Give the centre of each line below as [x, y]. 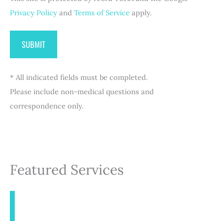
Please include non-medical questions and [82, 92]
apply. [141, 13]
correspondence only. [47, 106]
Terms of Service [102, 13]
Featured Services [67, 169]
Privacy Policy [34, 13]
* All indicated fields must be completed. [79, 77]
